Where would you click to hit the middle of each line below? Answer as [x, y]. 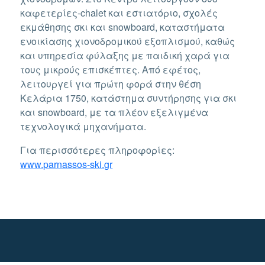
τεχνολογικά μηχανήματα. [83, 126]
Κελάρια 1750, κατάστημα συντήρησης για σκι [129, 98]
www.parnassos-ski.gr [67, 164]
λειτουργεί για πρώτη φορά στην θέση [111, 83]
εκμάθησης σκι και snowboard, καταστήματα [123, 27]
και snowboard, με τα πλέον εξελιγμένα [114, 112]
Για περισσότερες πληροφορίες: [98, 150]
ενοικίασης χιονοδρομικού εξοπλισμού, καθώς [128, 41]
